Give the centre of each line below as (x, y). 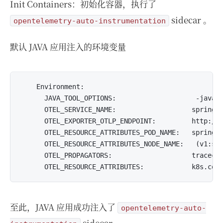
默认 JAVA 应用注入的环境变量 (68, 47)
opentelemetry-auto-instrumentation (90, 21)
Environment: (52, 87)
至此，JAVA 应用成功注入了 (64, 207)
